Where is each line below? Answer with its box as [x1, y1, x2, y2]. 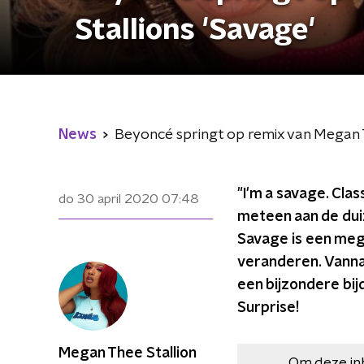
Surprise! [237, 301, 299, 315]
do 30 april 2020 [58, 193, 158, 206]
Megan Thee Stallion [58, 346, 197, 361]
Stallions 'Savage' [75, 15, 315, 45]
